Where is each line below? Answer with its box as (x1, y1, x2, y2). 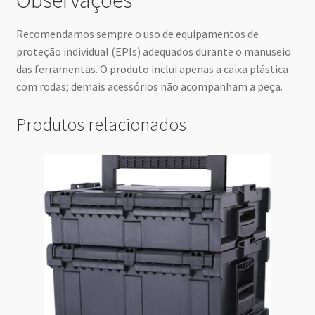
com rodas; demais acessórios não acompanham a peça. (15, 79, 283, 94)
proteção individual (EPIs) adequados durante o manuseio (15, 44, 291, 59)
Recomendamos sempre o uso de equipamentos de (15, 27, 259, 41)
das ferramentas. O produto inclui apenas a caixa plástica (15, 62, 288, 77)
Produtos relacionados (15, 113, 186, 136)
